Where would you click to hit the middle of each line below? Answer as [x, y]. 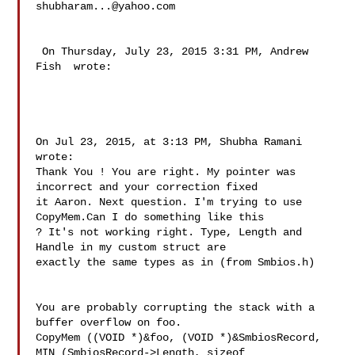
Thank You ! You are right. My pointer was [166, 172]
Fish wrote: [74, 67]
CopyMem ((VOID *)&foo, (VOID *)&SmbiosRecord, [179, 338]
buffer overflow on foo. [112, 323]
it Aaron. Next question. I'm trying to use [169, 202]
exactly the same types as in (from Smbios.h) [176, 262]
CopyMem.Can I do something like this [153, 217]
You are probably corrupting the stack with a [176, 307]
